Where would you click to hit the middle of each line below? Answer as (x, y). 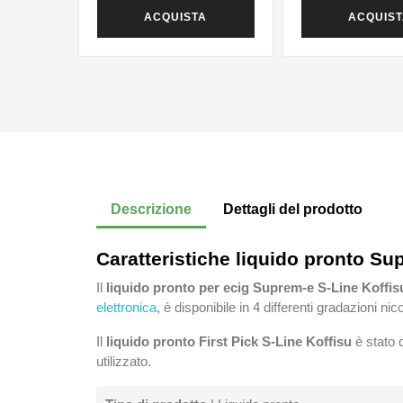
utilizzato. (124, 362)
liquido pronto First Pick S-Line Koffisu (229, 342)
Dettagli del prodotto (293, 209)
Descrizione (151, 209)
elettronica (126, 308)
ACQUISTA (176, 17)
